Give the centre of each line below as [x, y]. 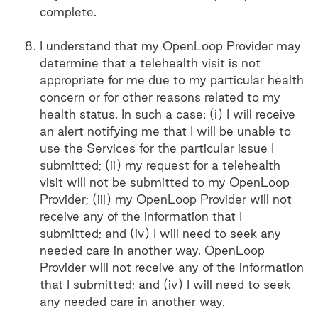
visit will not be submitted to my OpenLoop [165, 182]
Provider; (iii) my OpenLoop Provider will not [166, 199]
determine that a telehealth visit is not [150, 63]
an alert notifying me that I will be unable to [165, 131]
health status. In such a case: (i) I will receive [168, 114]
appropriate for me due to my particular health [172, 80]
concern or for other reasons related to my [160, 97]
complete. [68, 12]
